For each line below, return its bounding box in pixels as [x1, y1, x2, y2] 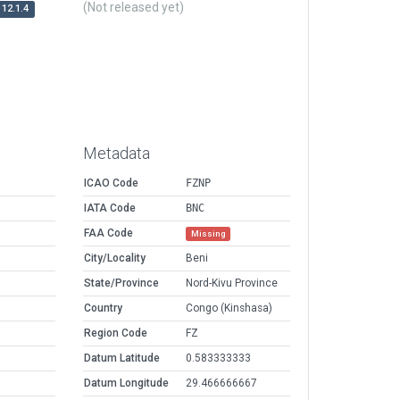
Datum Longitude [84, 377, 169, 390]
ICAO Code [84, 177, 138, 190]
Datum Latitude [84, 352, 160, 365]
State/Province [84, 277, 159, 290]
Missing [190, 229, 226, 239]
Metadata [83, 144, 150, 163]
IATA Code [84, 202, 136, 215]
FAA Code [84, 227, 133, 240]
